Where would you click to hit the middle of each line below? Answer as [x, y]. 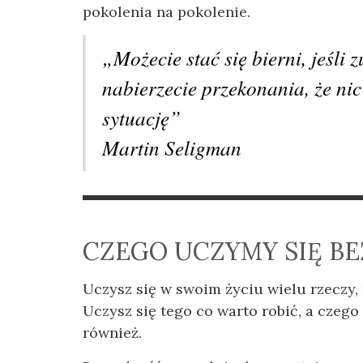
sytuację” [141, 117]
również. [112, 332]
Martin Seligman [172, 147]
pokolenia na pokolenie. [167, 11]
